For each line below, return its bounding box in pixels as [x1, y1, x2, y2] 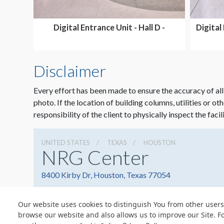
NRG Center [41, 145, 149, 170]
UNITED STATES [41, 138, 90, 147]
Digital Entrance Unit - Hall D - [53, 22, 165, 32]
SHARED [93, 32, 125, 42]
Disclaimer [33, 61, 106, 81]
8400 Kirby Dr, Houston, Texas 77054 [41, 170, 170, 180]
